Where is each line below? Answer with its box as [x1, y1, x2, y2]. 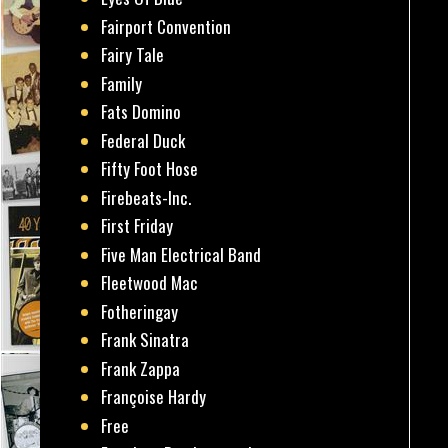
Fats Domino [101, 99, 182, 125]
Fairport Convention [101, 13, 232, 39]
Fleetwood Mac [101, 270, 199, 296]
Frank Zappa [101, 355, 181, 381]
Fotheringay [101, 298, 179, 324]
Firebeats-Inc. [101, 184, 192, 210]
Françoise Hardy [101, 384, 207, 410]
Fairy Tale [101, 42, 165, 68]
